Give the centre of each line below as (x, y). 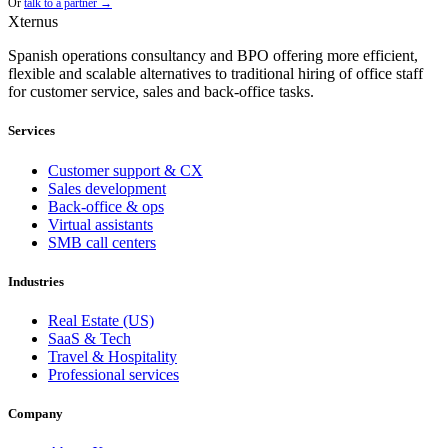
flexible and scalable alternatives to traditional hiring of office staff (215, 74)
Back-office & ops (106, 206)
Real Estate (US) (101, 320)
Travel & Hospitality (112, 356)
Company (35, 414)
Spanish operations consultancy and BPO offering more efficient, (213, 56)
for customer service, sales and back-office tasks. (161, 92)
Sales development (107, 188)
